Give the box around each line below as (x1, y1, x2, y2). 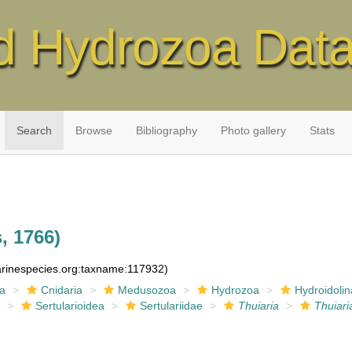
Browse (75, 124, 112, 137)
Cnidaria (41, 284, 83, 296)
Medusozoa (118, 284, 177, 296)
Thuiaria (238, 299, 280, 312)
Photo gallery (220, 124, 286, 137)
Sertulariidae (140, 299, 203, 312)
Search (16, 124, 52, 137)
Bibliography (135, 124, 197, 137)
